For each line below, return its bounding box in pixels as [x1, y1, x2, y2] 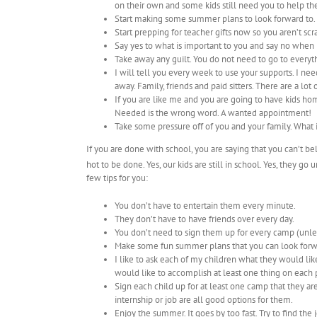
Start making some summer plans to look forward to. [115, 13, 316, 25]
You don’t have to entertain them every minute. [115, 200, 296, 212]
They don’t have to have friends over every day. [115, 213, 294, 226]
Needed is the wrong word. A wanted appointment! [115, 107, 311, 120]
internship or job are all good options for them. [115, 294, 293, 306]
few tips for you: [86, 172, 148, 185]
